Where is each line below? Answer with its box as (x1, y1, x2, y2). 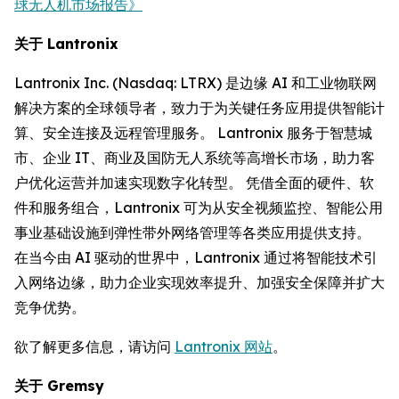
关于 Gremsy (14, 376, 104, 395)
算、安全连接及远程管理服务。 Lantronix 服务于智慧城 (14, 123, 372, 142)
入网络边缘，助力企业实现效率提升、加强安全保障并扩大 (14, 273, 385, 291)
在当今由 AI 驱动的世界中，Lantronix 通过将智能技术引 (14, 248, 378, 266)
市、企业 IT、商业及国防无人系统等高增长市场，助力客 (14, 148, 375, 167)
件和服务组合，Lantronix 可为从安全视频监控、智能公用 (14, 198, 383, 216)
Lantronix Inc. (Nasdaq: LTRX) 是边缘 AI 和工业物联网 (14, 73, 377, 92)
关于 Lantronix (14, 34, 136, 53)
